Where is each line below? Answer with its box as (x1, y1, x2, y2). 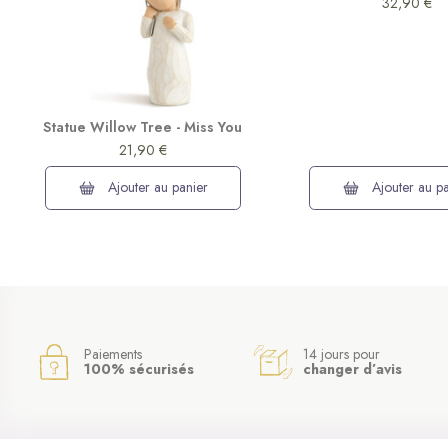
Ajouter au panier (103, 177, 208, 198)
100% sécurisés (84, 358, 195, 379)
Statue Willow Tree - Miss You (43, 117, 243, 138)
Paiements (84, 343, 143, 364)
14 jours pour (303, 343, 381, 364)
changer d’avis (303, 358, 403, 379)
